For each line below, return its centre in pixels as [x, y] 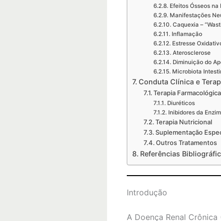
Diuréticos [181, 103]
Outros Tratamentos [187, 143]
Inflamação [187, 34]
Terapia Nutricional [184, 122]
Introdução [147, 192]
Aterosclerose [191, 53]
